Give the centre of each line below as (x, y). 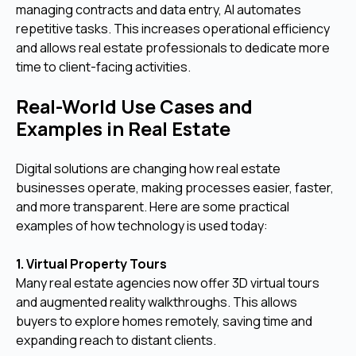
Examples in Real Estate (123, 128)
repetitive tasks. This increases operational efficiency (173, 28)
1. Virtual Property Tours (91, 263)
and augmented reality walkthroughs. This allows (157, 302)
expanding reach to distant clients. (116, 340)
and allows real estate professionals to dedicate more (173, 47)
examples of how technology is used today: (142, 225)
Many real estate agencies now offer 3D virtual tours (168, 282)
